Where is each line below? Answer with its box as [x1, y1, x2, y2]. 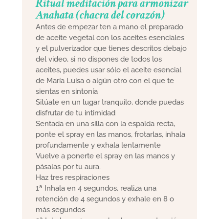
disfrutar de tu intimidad [36, 108, 116, 117]
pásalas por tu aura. [36, 162, 101, 171]
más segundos [36, 205, 86, 214]
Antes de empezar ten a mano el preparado [36, 22, 184, 31]
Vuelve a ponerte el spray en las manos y [36, 151, 175, 160]
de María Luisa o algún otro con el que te [36, 76, 175, 85]
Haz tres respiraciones [36, 173, 110, 182]
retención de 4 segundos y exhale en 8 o [36, 194, 175, 203]
